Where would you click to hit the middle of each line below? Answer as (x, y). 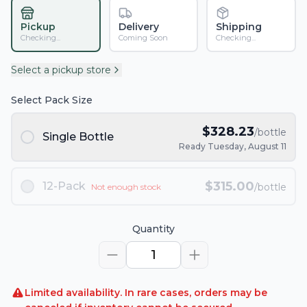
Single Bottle (78, 137)
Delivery (138, 27)
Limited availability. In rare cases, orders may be (146, 293)
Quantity (153, 229)
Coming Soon (143, 38)
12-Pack (64, 186)
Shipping (239, 27)
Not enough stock (126, 187)
